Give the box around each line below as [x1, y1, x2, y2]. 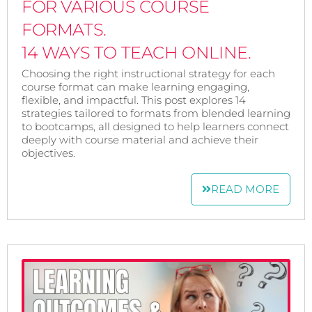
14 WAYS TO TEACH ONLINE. [22, 42, 251, 63]
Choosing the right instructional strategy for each [22, 66, 275, 80]
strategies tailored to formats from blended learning [22, 106, 290, 120]
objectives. [22, 146, 75, 159]
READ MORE [210, 182, 279, 196]
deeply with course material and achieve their [22, 132, 258, 146]
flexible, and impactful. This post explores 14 [22, 93, 246, 107]
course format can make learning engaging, [22, 79, 249, 93]
